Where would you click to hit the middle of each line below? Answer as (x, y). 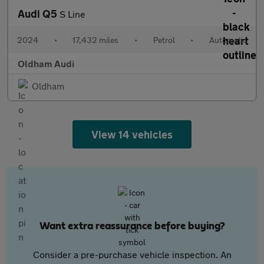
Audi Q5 (39, 14)
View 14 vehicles (132, 134)
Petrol (164, 40)
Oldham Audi (46, 63)
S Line (72, 14)
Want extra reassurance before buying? (132, 226)
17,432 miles (96, 40)
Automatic (228, 40)
